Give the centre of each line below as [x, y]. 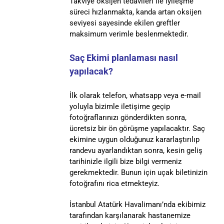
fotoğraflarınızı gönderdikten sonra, [128, 118]
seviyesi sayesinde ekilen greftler [124, 23]
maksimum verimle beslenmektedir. [129, 34]
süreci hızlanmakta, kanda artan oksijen [135, 12]
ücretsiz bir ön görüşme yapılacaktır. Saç [137, 129]
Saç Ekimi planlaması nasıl [123, 58]
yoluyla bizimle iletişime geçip [119, 107]
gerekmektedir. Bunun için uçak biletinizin [138, 173]
